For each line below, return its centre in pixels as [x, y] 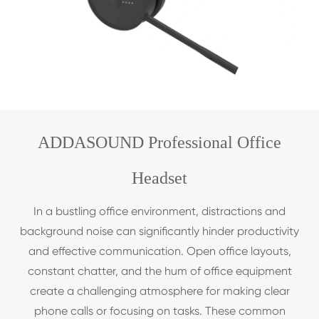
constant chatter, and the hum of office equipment [159, 271]
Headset [159, 178]
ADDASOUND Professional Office [159, 142]
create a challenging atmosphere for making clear [159, 291]
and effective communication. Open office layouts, [159, 251]
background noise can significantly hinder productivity [159, 231]
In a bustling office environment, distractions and [159, 211]
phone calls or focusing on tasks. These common [159, 310]
